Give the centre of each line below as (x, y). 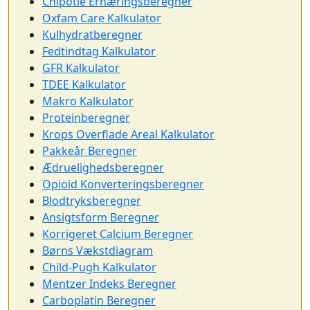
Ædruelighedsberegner (103, 167)
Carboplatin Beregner (99, 300)
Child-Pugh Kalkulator (99, 267)
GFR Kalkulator (81, 68)
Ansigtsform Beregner (101, 217)
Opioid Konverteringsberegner (123, 184)
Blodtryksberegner (92, 201)
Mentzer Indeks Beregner (109, 284)
